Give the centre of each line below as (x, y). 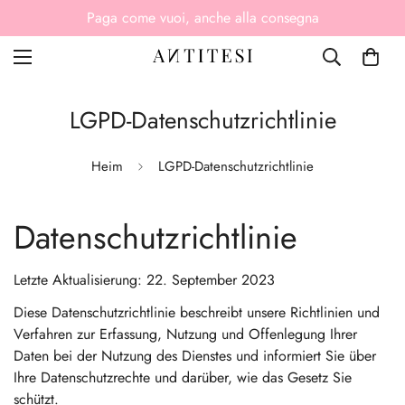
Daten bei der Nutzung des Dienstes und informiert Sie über (195, 356)
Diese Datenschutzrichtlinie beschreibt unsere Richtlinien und (197, 312)
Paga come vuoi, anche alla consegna (202, 18)
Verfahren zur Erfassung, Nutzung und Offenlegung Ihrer (185, 334)
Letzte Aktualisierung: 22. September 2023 (144, 280)
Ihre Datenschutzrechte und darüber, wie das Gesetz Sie (183, 377)
